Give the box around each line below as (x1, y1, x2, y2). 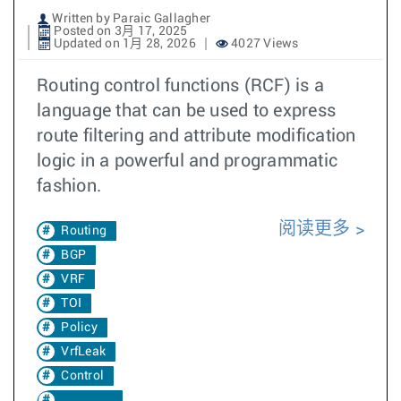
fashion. (37, 177, 101, 195)
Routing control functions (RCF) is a (37, 77, 324, 95)
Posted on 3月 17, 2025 (51, 25, 188, 38)
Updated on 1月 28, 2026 (51, 38, 196, 50)
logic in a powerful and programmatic (37, 152, 337, 170)
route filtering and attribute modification (37, 127, 356, 145)
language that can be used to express (37, 102, 336, 120)
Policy (61, 321, 98, 334)
